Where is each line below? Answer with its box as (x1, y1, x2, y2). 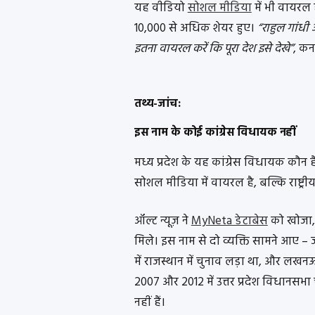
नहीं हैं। (134, 293, 165, 313)
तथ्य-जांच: (134, 95, 181, 114)
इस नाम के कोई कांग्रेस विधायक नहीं (134, 123, 297, 142)
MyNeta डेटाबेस (191, 212, 268, 231)
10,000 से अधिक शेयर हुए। (134, 18, 257, 38)
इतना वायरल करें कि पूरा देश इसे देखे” (134, 39, 293, 58)
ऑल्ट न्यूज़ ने (134, 212, 191, 231)
